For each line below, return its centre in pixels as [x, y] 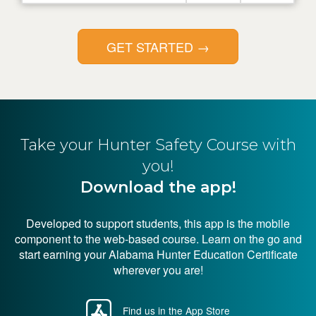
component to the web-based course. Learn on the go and [158, 239]
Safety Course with [225, 145]
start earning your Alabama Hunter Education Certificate [158, 254]
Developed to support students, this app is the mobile [158, 223]
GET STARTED [152, 47]
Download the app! [158, 187]
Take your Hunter [87, 145]
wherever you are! [158, 270]
